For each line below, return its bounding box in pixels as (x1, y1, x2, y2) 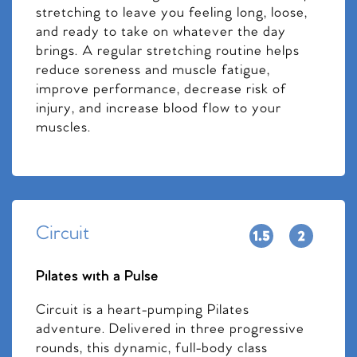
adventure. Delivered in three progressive (36, 320, 304, 338)
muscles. (36, 119, 91, 136)
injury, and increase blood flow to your (36, 100, 281, 117)
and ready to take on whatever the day (36, 23, 286, 41)
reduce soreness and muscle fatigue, (36, 61, 270, 79)
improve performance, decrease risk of (36, 80, 287, 98)
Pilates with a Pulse (36, 268, 159, 285)
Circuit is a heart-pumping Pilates (36, 301, 249, 319)
